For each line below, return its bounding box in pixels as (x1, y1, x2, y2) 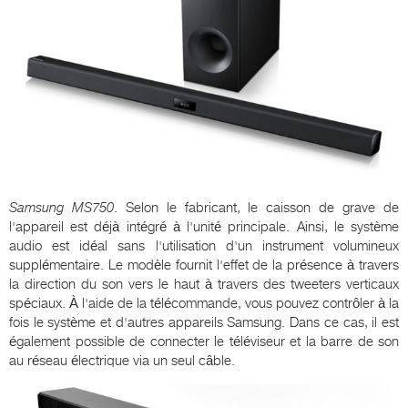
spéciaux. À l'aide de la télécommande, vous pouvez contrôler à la (9, 295, 399, 312)
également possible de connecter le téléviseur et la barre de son (9, 333, 399, 351)
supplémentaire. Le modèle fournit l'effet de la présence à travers (9, 257, 399, 274)
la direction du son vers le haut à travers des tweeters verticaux (9, 276, 399, 293)
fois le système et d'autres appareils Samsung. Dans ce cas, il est (9, 314, 399, 331)
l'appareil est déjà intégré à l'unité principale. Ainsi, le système (9, 219, 399, 236)
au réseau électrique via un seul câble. (9, 352, 235, 370)
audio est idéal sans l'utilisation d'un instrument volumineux (9, 238, 399, 255)
